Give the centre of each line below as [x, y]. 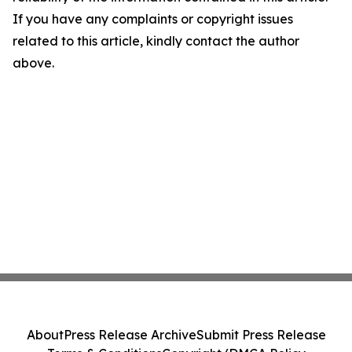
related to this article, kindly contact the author [156, 41]
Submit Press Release [261, 335]
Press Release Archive [130, 335]
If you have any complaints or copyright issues [153, 19]
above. [33, 63]
